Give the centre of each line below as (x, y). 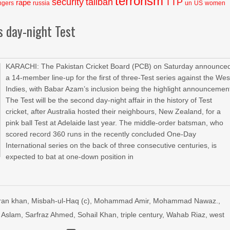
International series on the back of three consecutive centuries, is (111, 145)
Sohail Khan (97, 215)
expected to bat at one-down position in (70, 157)
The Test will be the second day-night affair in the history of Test (109, 100)
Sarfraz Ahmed (50, 215)
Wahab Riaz (186, 215)
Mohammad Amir (122, 201)
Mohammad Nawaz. (186, 201)
